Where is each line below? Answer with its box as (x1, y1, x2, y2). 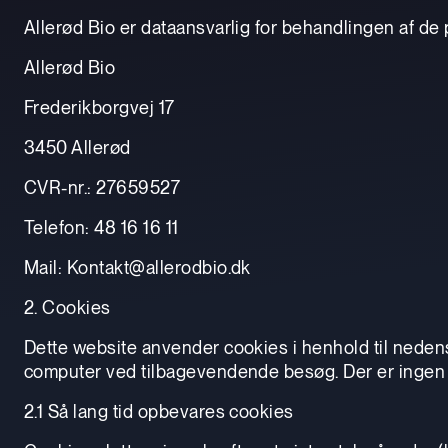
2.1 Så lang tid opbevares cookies (24, 400, 294, 422)
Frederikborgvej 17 (24, 96, 175, 118)
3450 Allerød (24, 136, 131, 158)
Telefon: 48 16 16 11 (24, 216, 179, 238)
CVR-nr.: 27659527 (24, 176, 181, 198)
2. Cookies (24, 296, 111, 318)
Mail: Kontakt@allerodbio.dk (24, 256, 251, 278)
